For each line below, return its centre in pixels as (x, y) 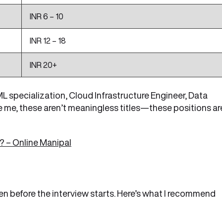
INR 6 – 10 (47, 16)
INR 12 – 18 (48, 41)
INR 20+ (43, 65)
